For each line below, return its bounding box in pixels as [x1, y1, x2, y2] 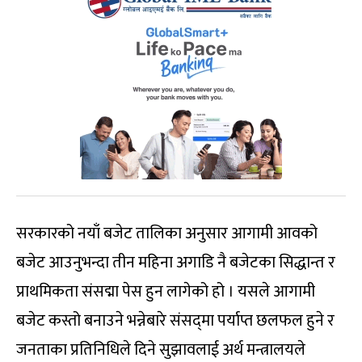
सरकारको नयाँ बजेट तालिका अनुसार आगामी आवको [16, 220, 318, 248]
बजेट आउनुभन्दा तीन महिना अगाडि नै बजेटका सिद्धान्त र [16, 249, 335, 277]
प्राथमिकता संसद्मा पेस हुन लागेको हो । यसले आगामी [16, 278, 315, 306]
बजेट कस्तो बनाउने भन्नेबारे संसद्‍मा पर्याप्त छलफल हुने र [16, 307, 335, 335]
